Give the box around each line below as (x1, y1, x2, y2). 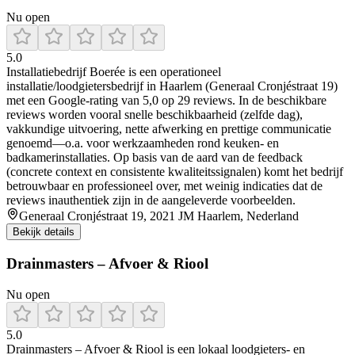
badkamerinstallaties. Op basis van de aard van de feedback (6, 151, 303, 165)
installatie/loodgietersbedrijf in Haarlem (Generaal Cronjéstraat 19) (6, 79, 338, 94)
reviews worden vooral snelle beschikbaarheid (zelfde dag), (6, 108, 303, 122)
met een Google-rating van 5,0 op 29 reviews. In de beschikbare (6, 94, 326, 108)
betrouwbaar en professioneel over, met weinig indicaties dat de (6, 179, 323, 193)
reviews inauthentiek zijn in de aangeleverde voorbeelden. (6, 193, 296, 208)
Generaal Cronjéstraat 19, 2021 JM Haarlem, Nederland (19, 209, 299, 223)
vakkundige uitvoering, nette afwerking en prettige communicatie (6, 122, 331, 136)
